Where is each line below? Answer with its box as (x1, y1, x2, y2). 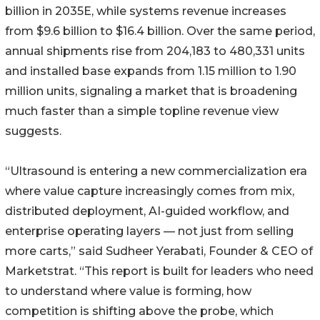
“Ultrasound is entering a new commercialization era (5, 164, 307, 179)
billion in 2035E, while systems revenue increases (5, 4, 286, 19)
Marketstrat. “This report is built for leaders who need (5, 264, 314, 279)
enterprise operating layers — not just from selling (5, 224, 294, 239)
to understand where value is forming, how (5, 284, 251, 299)
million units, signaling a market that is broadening (5, 84, 297, 99)
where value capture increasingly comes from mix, (5, 184, 294, 199)
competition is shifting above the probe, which (5, 304, 274, 319)
